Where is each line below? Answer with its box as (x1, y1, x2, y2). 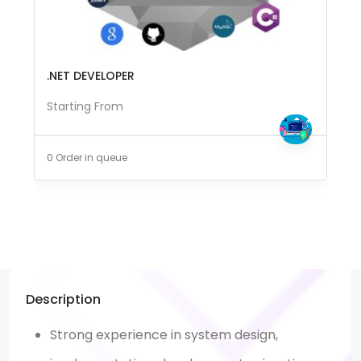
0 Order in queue (47, 150, 127, 164)
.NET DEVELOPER (47, 67, 135, 84)
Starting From (47, 98, 123, 114)
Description (26, 289, 101, 309)
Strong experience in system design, (50, 325, 278, 344)
